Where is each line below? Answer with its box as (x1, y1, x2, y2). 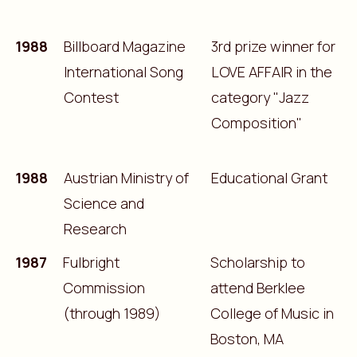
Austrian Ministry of (63, 167, 189, 187)
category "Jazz (210, 87, 309, 107)
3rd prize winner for (210, 36, 335, 56)
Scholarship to (210, 252, 305, 272)
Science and (63, 193, 144, 213)
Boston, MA (210, 328, 284, 348)
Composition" (210, 112, 302, 132)
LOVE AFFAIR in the (210, 61, 332, 81)
